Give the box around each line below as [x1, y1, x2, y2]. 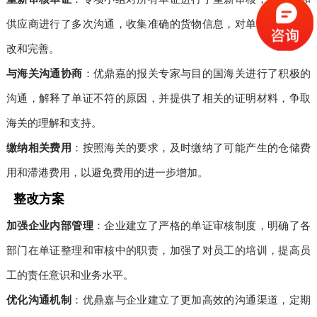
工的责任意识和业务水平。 [6, 268, 134, 281]
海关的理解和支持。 [6, 116, 102, 129]
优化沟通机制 [6, 293, 72, 306]
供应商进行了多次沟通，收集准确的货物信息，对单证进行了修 [6, 17, 311, 30]
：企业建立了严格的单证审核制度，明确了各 [93, 219, 311, 231]
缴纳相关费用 [6, 141, 72, 154]
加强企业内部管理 [6, 219, 93, 231]
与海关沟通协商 [6, 67, 83, 79]
